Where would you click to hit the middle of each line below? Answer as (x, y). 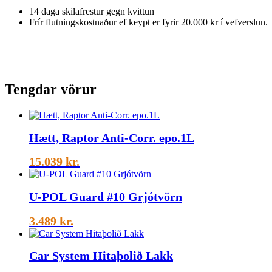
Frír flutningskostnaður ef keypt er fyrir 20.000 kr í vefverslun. (148, 22)
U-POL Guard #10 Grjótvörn (106, 197)
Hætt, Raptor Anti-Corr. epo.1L (112, 138)
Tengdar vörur (51, 90)
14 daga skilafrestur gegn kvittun (92, 12)
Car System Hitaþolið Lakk (101, 256)
